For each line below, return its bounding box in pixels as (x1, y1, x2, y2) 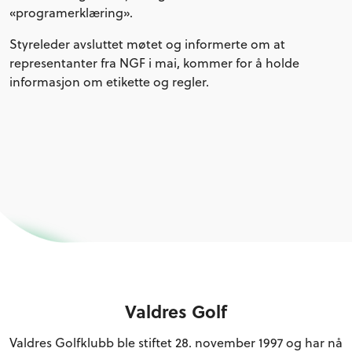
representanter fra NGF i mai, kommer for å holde (9, 54, 299, 71)
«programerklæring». (9, 4, 133, 21)
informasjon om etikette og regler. (9, 73, 209, 90)
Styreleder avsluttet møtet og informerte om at (9, 35, 285, 53)
